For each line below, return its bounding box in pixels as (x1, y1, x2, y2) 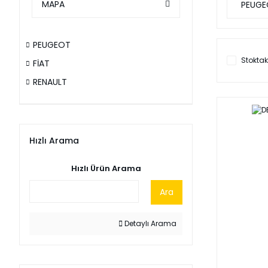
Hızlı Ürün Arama (71, 163, 141, 174)
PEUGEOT (33, 39, 71, 51)
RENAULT (33, 76, 67, 88)
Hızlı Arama (29, 135, 79, 147)
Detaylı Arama (123, 218, 176, 229)
